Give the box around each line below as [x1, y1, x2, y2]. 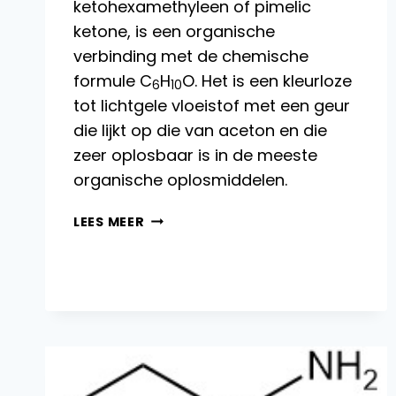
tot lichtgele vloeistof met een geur [73, 94, 350, 117]
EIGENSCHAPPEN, [144, 229, 265, 247]
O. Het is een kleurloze [182, 69, 352, 92]
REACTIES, [144, 249, 217, 268]
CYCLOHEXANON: [144, 209, 267, 227]
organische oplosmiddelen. [73, 168, 287, 191]
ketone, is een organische [73, 19, 275, 42]
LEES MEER [73, 212, 145, 231]
